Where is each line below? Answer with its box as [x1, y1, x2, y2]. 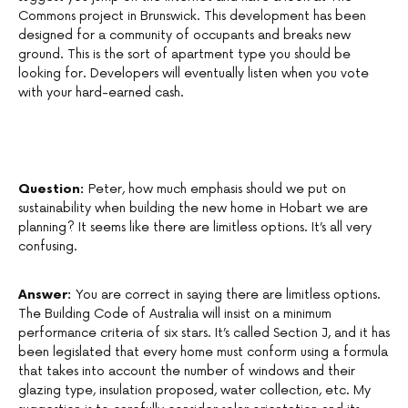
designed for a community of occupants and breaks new [18, 27, 351, 44]
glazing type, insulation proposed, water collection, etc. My [18, 382, 371, 399]
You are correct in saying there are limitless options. [76, 287, 381, 303]
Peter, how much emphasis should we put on [88, 181, 346, 198]
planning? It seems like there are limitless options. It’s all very [18, 219, 372, 236]
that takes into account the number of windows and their [18, 363, 355, 380]
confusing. [18, 239, 77, 255]
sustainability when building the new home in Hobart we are [18, 200, 368, 217]
